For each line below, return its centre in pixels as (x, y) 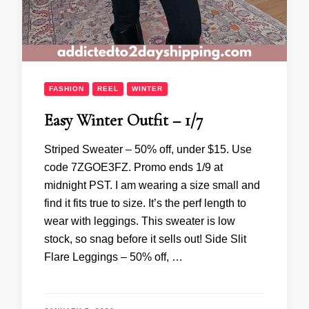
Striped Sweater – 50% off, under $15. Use (148, 149)
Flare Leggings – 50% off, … (113, 257)
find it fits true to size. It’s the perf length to (145, 203)
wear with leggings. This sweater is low (140, 221)
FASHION (67, 88)
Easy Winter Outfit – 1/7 (123, 120)
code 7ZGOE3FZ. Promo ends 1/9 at (133, 167)
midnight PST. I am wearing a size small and (152, 185)
